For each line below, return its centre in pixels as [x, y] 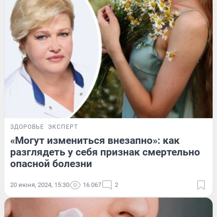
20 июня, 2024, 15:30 [40, 185]
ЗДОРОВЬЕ [27, 127]
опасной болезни [51, 164]
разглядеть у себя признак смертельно [105, 152]
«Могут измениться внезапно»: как [95, 141]
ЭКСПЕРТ [63, 127]
